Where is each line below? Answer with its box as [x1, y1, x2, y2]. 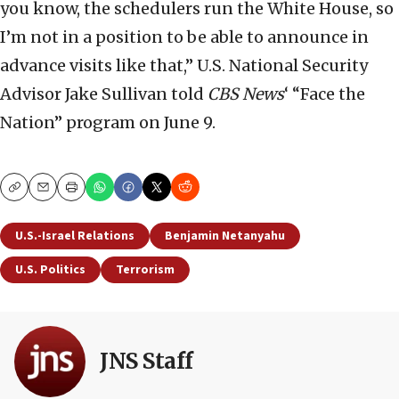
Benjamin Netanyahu [165, 227, 285, 246]
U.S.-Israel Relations [15, 227, 134, 246]
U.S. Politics [15, 261, 85, 280]
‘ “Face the [284, 84, 365, 105]
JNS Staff [100, 347, 193, 376]
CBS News [208, 84, 284, 105]
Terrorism [116, 261, 175, 280]
